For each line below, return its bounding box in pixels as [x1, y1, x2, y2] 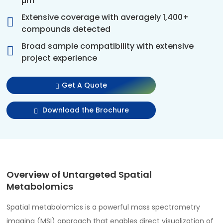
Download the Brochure [40, 105, 129, 115]
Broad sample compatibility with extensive [21, 40, 194, 52]
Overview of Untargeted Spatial [6, 168, 152, 181]
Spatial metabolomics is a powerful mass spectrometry [6, 202, 201, 213]
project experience [21, 52, 98, 64]
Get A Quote [62, 80, 108, 91]
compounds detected [21, 23, 111, 35]
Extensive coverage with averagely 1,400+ [21, 11, 189, 23]
